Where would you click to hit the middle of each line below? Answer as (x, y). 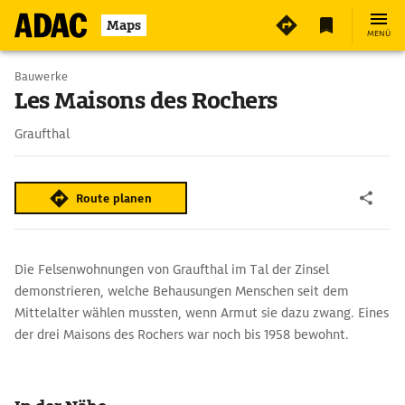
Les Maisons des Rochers (146, 101)
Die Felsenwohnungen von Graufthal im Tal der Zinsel (172, 269)
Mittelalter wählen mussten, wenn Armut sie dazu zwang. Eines (202, 313)
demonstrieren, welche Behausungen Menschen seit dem (182, 291)
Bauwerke (41, 76)
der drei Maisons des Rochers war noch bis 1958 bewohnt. (184, 334)
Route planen (114, 198)
